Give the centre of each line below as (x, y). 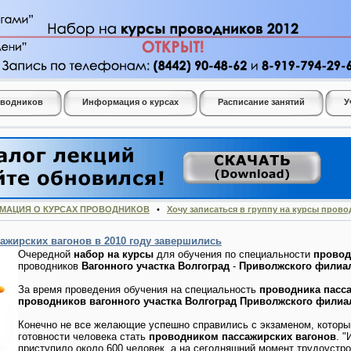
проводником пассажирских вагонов (242, 336)
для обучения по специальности (233, 254)
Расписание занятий (261, 102)
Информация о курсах (130, 102)
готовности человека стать (83, 336)
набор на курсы (114, 254)
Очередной (46, 254)
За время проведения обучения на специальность (139, 289)
